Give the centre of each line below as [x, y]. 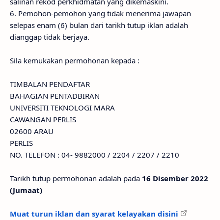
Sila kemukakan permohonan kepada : [75, 60]
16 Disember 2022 [175, 178]
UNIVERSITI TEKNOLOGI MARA [62, 108]
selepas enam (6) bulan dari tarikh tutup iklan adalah [99, 25]
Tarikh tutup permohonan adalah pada [76, 178]
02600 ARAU [32, 131]
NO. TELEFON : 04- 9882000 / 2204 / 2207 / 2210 [95, 155]
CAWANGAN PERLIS [43, 119]
